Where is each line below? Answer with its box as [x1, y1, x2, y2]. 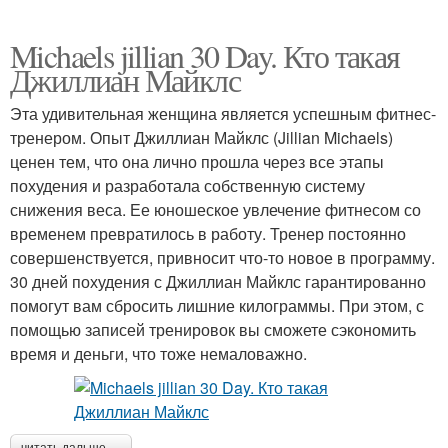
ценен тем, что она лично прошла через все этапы [10, 150, 384, 174]
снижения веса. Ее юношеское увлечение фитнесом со [10, 198, 421, 222]
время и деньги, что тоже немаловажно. [10, 342, 307, 366]
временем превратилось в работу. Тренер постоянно [10, 222, 406, 246]
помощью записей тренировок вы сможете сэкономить [10, 318, 416, 342]
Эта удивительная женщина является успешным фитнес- [10, 102, 436, 126]
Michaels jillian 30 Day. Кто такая [10, 34, 400, 78]
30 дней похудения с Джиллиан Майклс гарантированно [10, 270, 426, 294]
